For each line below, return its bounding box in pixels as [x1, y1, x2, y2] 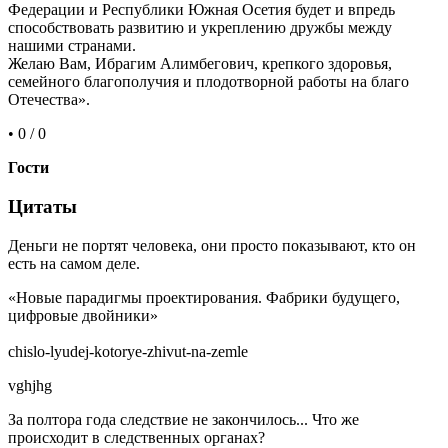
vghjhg [8, 376, 52, 394]
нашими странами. [8, 37, 136, 55]
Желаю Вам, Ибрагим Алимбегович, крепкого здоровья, [8, 55, 392, 73]
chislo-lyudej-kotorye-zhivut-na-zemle [8, 342, 248, 360]
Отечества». [8, 91, 90, 109]
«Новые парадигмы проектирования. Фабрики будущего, [8, 288, 400, 306]
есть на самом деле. [8, 254, 140, 272]
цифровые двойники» [8, 306, 158, 324]
